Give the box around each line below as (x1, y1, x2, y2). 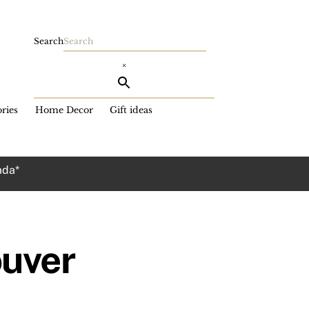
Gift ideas (110, 104, 153, 115)
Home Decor (34, 104, 93, 115)
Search (34, 36, 64, 46)
